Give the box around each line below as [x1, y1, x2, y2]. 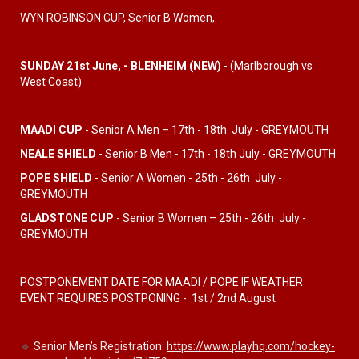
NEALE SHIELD [20, 147, 96, 160]
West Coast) [20, 75, 82, 88]
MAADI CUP [20, 123, 83, 136]
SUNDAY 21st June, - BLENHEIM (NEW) [20, 59, 224, 72]
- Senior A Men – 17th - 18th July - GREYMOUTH [83, 123, 329, 136]
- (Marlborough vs [224, 59, 313, 72]
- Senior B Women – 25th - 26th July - [114, 212, 306, 224]
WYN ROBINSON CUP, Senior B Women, [20, 11, 217, 24]
